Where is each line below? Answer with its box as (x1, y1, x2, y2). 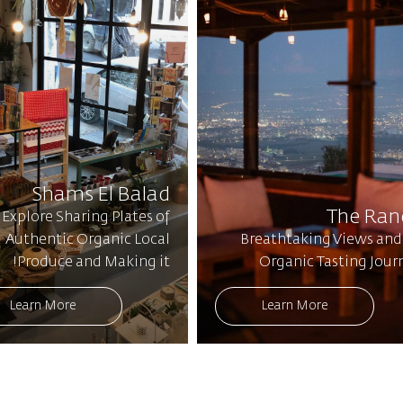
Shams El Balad (31, 184, 170, 205)
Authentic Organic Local (4, 232, 170, 247)
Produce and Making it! (16, 255, 170, 270)
